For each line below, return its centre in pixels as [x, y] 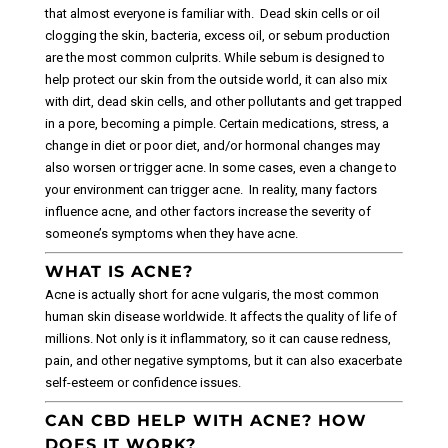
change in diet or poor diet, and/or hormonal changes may [212, 146]
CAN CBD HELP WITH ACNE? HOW [205, 421]
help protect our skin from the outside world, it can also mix [215, 80]
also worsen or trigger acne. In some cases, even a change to [220, 168]
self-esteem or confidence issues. [142, 383]
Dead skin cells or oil [319, 14]
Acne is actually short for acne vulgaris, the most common [211, 295]
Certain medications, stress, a [303, 124]
